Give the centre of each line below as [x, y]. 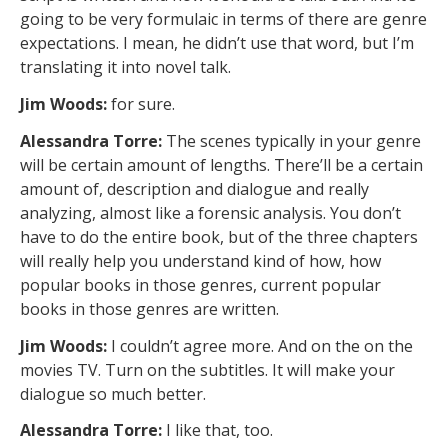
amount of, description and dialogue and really [194, 188]
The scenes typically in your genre [293, 140]
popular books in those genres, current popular [200, 284]
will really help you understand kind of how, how [200, 260]
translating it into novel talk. [125, 67]
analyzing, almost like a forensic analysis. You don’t [210, 212]
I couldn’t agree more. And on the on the [262, 345]
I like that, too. [219, 430]
